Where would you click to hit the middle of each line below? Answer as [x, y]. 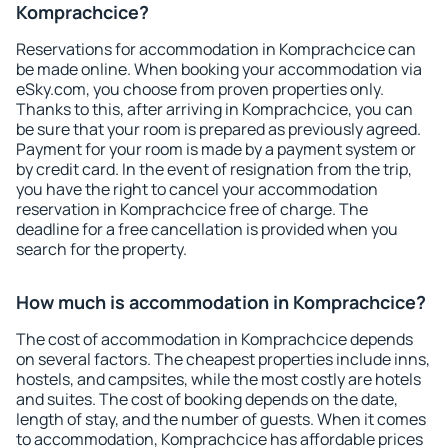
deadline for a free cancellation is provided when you [207, 229]
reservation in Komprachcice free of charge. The [192, 209]
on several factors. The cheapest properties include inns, [223, 359]
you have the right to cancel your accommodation [197, 189]
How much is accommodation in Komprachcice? [221, 302]
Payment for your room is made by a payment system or [216, 149]
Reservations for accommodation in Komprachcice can [216, 49]
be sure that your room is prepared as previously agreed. [218, 129]
